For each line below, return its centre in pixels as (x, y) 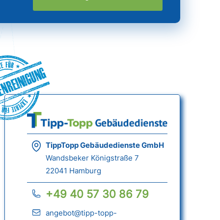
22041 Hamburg (73, 171)
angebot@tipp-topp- (81, 213)
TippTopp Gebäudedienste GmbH (105, 145)
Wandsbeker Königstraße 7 (92, 158)
